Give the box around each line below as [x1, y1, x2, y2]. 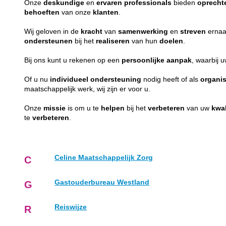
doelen [159, 37, 184, 45]
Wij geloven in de [24, 27, 81, 35]
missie [43, 104, 66, 112]
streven [180, 27, 206, 35]
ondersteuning [90, 75, 142, 83]
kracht [81, 27, 103, 35]
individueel [50, 75, 89, 83]
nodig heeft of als [141, 75, 201, 83]
